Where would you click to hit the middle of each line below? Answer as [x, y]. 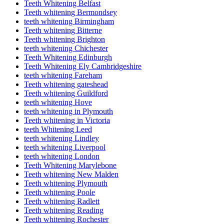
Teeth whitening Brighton [64, 39]
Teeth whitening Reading [64, 210]
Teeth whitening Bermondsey [70, 12]
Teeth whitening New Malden [71, 174]
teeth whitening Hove [58, 102]
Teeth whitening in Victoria [67, 120]
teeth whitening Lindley [61, 138]
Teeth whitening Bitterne [63, 30]
